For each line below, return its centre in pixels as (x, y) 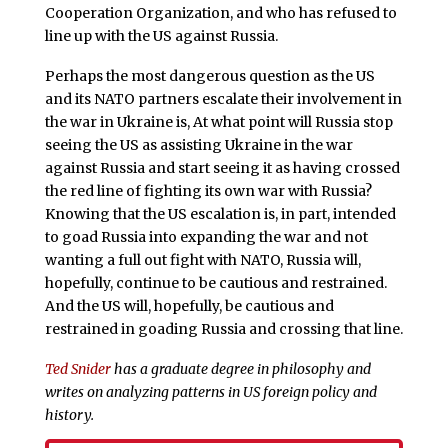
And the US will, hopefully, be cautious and (189, 305)
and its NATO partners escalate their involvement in (223, 98)
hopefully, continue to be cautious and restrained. (215, 282)
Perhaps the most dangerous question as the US (209, 75)
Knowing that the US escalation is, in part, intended (220, 213)
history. (69, 414)
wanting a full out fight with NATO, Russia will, (202, 259)
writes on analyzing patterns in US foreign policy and (210, 391)
